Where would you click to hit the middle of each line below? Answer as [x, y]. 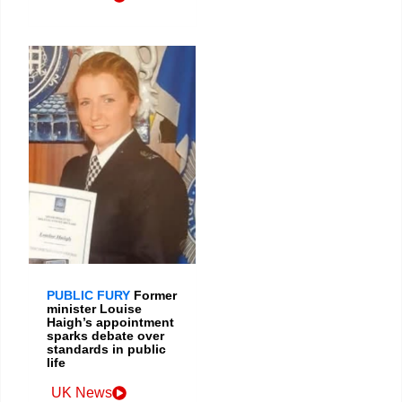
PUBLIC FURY [88, 295]
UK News [82, 392]
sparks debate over [105, 335]
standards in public [106, 349]
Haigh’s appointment [110, 322]
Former [155, 295]
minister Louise [94, 308]
